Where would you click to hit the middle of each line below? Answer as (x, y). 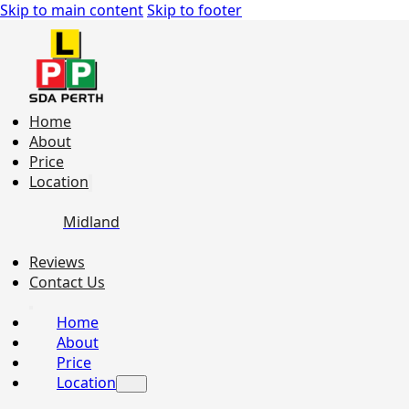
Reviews (57, 262)
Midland (91, 222)
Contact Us (67, 282)
